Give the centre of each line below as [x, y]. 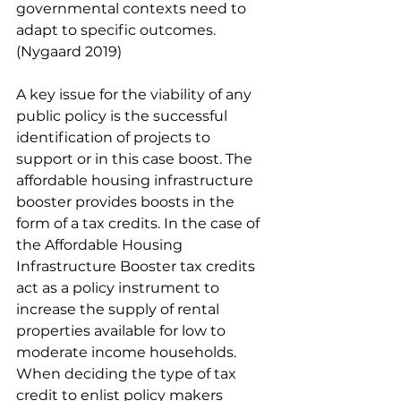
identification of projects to [115, 137]
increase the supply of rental [119, 309]
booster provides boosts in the [127, 202]
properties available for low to [123, 331]
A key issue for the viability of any [136, 94]
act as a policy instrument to [119, 288]
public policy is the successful [124, 116]
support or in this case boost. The [136, 159]
